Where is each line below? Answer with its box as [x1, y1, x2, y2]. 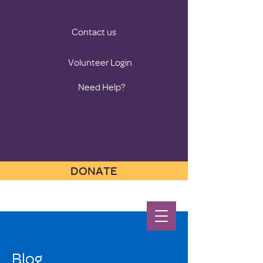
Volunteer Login [68, 56, 132, 68]
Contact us [72, 26, 116, 38]
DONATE [70, 163, 117, 178]
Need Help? [78, 81, 125, 93]
